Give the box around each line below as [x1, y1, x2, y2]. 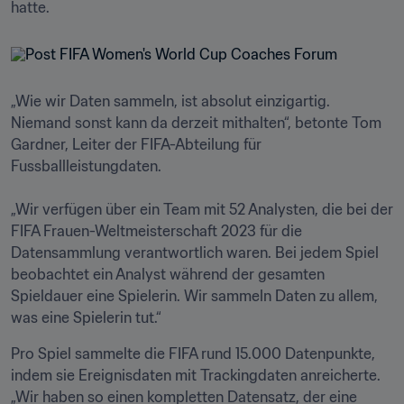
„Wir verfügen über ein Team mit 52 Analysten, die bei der [11, 200, 393, 218]
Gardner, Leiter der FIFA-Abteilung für [11, 135, 262, 153]
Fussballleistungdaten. [11, 157, 165, 175]
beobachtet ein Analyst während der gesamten [11, 265, 325, 283]
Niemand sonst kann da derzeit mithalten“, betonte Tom [11, 114, 381, 132]
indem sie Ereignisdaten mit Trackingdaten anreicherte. [11, 366, 381, 384]
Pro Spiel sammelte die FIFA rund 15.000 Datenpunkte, [11, 344, 375, 363]
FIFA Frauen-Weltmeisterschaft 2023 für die [11, 222, 302, 240]
